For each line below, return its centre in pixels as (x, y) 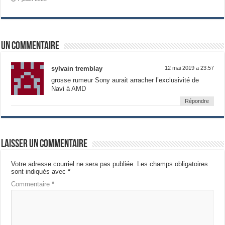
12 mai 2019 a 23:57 (189, 68)
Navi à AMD (69, 89)
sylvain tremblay (77, 69)
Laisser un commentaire (44, 145)
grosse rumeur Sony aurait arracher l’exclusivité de (125, 80)
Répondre (197, 101)
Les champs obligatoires (173, 164)
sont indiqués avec (40, 172)
